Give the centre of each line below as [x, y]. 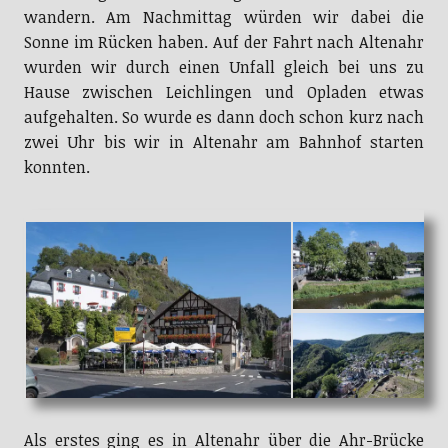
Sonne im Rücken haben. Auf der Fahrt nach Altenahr [224, 42]
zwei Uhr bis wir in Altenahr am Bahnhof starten [224, 142]
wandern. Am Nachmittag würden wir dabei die [224, 17]
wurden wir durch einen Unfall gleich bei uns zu [224, 67]
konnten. [56, 167]
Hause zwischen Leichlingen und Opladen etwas [224, 92]
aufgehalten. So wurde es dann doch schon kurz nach [224, 117]
